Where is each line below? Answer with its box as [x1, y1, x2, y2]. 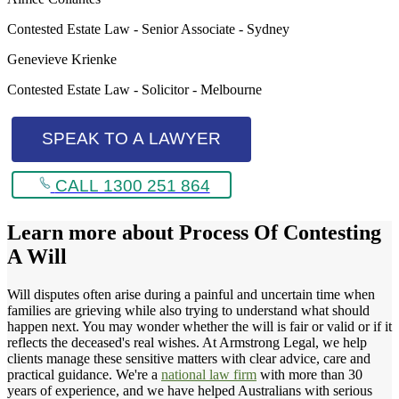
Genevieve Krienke [7, 51, 117, 67]
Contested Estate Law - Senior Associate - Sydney [7, 20, 289, 37]
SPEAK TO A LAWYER [42, 129, 221, 149]
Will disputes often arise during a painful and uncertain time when [7, 286, 375, 302]
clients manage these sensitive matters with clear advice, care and [7, 350, 370, 366]
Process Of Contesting [179, 221, 381, 244]
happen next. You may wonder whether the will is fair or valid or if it [7, 318, 392, 334]
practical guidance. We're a [7, 366, 161, 382]
